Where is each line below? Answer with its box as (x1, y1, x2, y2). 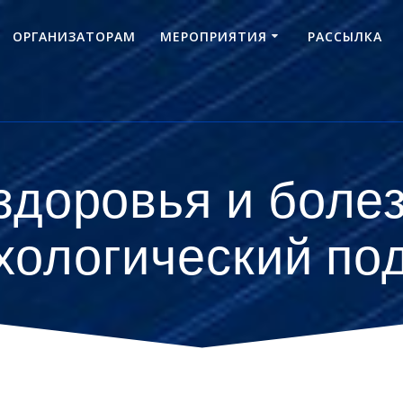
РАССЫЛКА (308, 27, 383, 45)
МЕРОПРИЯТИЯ (160, 27, 268, 45)
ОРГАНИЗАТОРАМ (13, 27, 137, 45)
